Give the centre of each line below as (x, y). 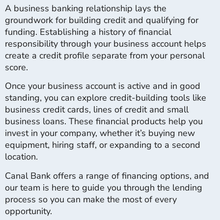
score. (16, 67)
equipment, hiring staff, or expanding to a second (103, 145)
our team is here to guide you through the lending (104, 187)
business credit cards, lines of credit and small (97, 110)
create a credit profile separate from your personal (105, 55)
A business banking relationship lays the (86, 8)
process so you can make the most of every (91, 199)
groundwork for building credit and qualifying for (102, 20)
